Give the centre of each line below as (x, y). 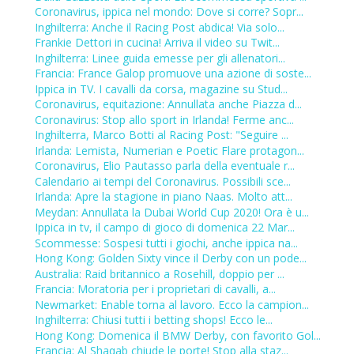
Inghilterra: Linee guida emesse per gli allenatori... (160, 58)
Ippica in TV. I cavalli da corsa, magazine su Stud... (161, 88)
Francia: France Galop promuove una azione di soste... (173, 73)
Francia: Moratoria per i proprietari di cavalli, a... (155, 289)
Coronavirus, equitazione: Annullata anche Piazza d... (168, 104)
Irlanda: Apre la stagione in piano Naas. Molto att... (163, 197)
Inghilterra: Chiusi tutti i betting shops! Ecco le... (153, 320)
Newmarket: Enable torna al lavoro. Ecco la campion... (171, 304)
